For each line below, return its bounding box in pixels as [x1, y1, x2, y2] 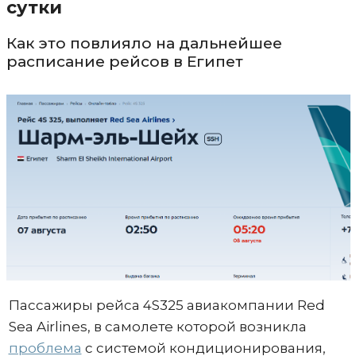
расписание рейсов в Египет [6, 52, 243, 71]
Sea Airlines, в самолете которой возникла [8, 318, 307, 335]
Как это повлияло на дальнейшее [6, 33, 282, 52]
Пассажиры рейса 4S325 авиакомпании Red [8, 296, 325, 313]
